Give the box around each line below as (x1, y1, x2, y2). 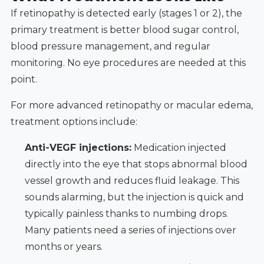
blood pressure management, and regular (10, 40, 210, 52)
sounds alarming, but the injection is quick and (24, 191, 244, 203)
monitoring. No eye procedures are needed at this (10, 57, 246, 68)
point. (10, 73, 37, 85)
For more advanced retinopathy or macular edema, (10, 99, 253, 111)
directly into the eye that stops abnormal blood (24, 158, 247, 170)
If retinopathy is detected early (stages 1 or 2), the (10, 7, 242, 19)
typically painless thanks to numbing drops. (24, 207, 228, 219)
